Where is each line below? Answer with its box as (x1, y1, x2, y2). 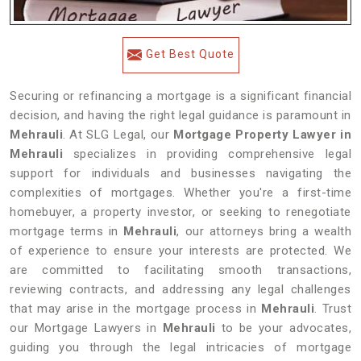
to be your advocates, (215, 321, 351, 335)
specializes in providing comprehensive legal (63, 147, 351, 161)
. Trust (314, 301, 351, 316)
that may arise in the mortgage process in (10, 301, 261, 316)
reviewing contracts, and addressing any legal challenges (10, 282, 351, 297)
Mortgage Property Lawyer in (173, 127, 351, 142)
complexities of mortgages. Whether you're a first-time (10, 185, 351, 200)
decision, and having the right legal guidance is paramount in (10, 108, 351, 122)
